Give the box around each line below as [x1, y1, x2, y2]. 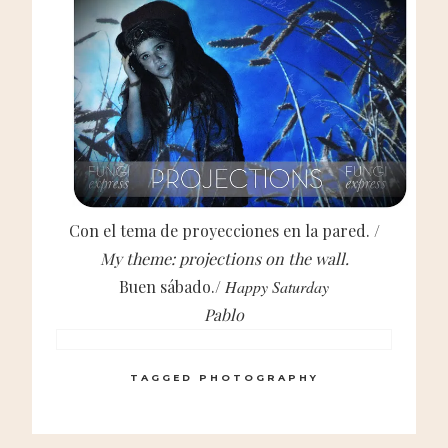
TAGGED [129, 372, 199, 384]
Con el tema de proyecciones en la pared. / [68, 220, 380, 242]
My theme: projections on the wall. [99, 248, 349, 270]
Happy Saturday [225, 276, 329, 298]
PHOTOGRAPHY [198, 372, 319, 384]
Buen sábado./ [119, 276, 225, 298]
